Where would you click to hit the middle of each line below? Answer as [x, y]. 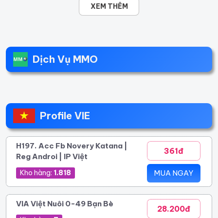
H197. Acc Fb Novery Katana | [72, 145]
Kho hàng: [37, 173]
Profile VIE [65, 115]
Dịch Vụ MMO [65, 59]
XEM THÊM [109, 6]
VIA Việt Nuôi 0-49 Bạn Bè [65, 203]
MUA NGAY [174, 173]
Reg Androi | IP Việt [52, 156]
